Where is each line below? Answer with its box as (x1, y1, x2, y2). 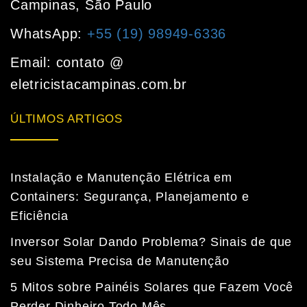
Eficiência (10, 209, 69, 223)
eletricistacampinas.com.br (10, 77, 187, 93)
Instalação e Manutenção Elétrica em (10, 171, 232, 185)
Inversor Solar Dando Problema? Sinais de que (10, 235, 293, 249)
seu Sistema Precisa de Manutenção (10, 254, 230, 269)
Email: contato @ (10, 55, 124, 71)
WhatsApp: (10, 26, 88, 42)
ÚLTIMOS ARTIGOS (10, 112, 123, 126)
